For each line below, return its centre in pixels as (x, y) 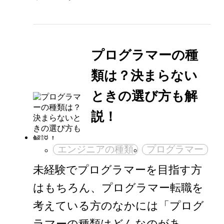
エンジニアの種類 (96, 149)
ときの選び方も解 (144, 96)
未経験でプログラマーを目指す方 (118, 169)
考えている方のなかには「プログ (119, 205)
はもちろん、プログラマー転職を (118, 187)
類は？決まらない (144, 76)
